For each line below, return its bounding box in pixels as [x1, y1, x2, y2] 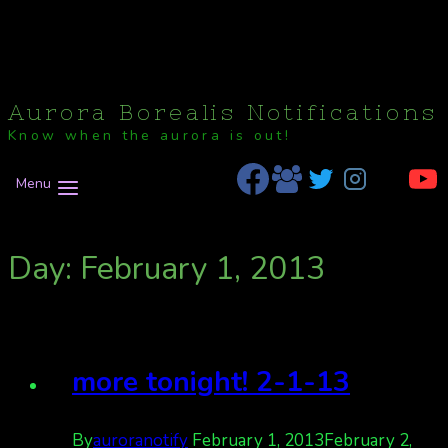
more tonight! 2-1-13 [72, 363, 350, 402]
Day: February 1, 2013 [8, 246, 325, 290]
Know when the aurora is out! [8, 126, 292, 146]
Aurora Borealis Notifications [8, 100, 438, 125]
